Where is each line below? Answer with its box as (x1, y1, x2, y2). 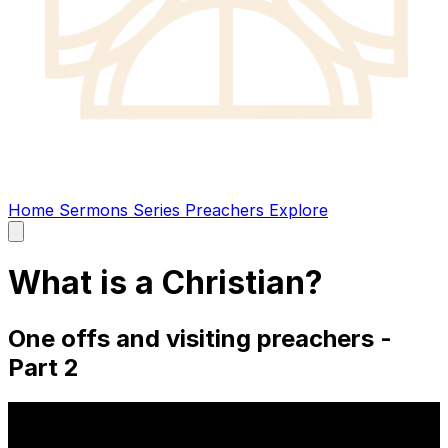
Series (133, 200, 185, 220)
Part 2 (8, 352, 79, 382)
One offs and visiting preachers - (8, 323, 392, 353)
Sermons (59, 200, 133, 220)
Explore (269, 200, 328, 220)
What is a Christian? (8, 263, 323, 303)
